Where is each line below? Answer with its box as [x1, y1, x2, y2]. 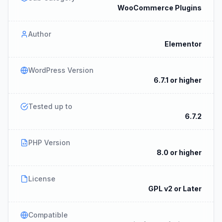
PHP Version [28, 138, 70, 147]
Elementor [165, 39, 202, 48]
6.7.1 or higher [154, 75, 202, 84]
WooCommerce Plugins [117, 3, 202, 12]
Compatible [28, 210, 68, 219]
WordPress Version [28, 65, 94, 74]
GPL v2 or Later [148, 184, 202, 193]
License [28, 174, 55, 183]
